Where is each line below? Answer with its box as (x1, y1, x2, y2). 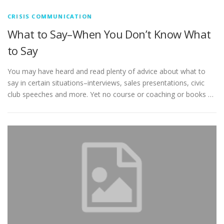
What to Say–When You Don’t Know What (7, 26, 211, 41)
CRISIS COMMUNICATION (7, 12, 92, 20)
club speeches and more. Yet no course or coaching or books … (7, 89, 213, 99)
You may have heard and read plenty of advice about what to (7, 66, 205, 76)
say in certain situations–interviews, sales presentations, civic (7, 78, 204, 88)
